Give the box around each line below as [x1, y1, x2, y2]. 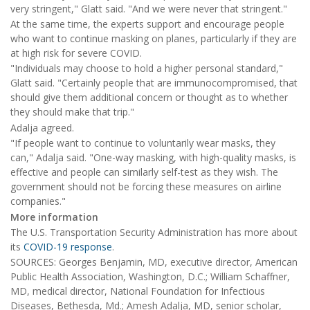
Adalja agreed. [10, 120, 74, 134]
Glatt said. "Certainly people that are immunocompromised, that [10, 76, 298, 90]
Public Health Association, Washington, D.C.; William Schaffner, [10, 270, 290, 284]
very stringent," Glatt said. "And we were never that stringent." [10, 1, 287, 15]
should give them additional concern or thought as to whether [10, 91, 288, 104]
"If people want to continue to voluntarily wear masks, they [10, 136, 275, 150]
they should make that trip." [10, 105, 134, 119]
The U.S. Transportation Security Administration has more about [10, 225, 298, 239]
